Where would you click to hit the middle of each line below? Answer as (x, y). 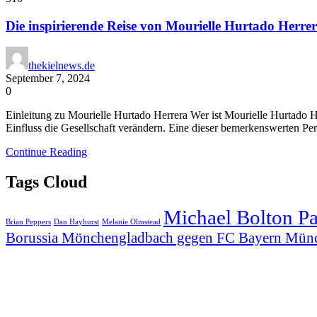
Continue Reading (46, 152)
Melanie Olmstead (131, 222)
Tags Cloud (46, 182)
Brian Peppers (28, 222)
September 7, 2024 (48, 79)
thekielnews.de (62, 66)
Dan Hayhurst (76, 222)
